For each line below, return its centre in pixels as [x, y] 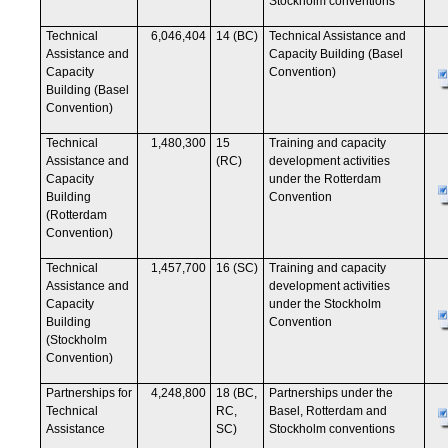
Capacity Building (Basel [336, 54]
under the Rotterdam [325, 179]
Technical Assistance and [337, 36]
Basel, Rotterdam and [328, 411]
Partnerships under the [331, 393]
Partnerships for [89, 393]
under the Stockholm [325, 304]
